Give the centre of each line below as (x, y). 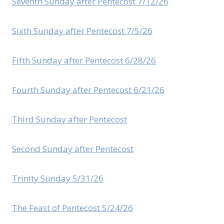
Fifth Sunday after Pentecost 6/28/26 (84, 60)
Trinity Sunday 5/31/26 (58, 178)
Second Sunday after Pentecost (73, 149)
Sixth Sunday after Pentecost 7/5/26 (82, 31)
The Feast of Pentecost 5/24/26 (72, 208)
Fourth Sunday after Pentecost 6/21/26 (88, 90)
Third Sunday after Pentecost (69, 119)
